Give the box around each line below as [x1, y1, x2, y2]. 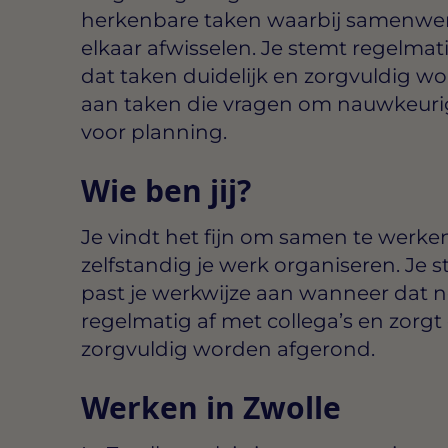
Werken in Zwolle [80, 386, 341, 428]
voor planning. [80, 119, 227, 144]
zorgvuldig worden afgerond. [80, 336, 375, 361]
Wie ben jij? [80, 169, 251, 211]
